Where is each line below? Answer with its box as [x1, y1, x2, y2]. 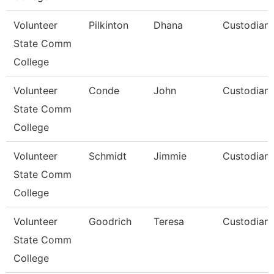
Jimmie [154, 150, 187, 162]
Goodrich [89, 215, 131, 228]
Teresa [154, 215, 184, 228]
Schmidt [89, 150, 127, 162]
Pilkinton [89, 19, 128, 31]
